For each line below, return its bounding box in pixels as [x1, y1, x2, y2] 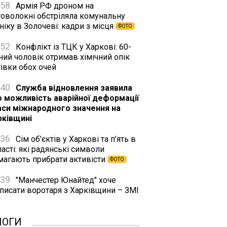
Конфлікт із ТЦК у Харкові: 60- [14, 42, 131, 52]
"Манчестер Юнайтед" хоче [14, 175, 116, 185]
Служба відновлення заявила [14, 83, 132, 93]
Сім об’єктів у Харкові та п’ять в [14, 134, 136, 144]
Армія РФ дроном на [14, 1, 94, 11]
